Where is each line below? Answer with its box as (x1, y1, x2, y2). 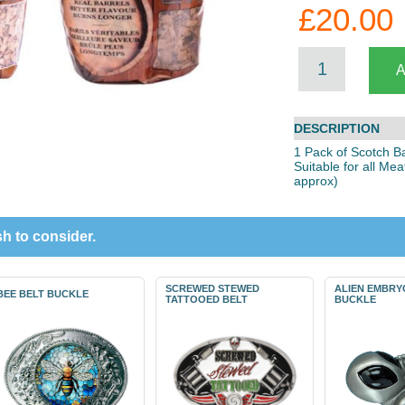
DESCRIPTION (294, 121, 380, 136)
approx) (294, 174, 338, 188)
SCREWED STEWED (165, 283, 259, 294)
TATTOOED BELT (165, 294, 248, 305)
